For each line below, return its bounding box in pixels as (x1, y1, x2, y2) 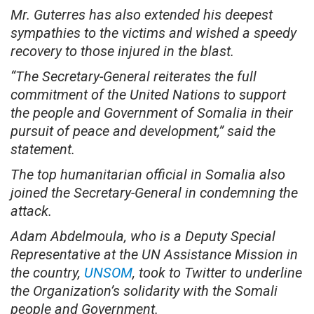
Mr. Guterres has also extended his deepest (11, 6, 273, 23)
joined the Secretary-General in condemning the (11, 184, 298, 201)
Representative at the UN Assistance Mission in (11, 245, 298, 263)
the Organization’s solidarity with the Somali (11, 282, 278, 299)
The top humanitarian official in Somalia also (11, 165, 285, 183)
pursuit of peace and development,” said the (11, 122, 275, 139)
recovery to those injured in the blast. (11, 42, 234, 60)
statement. (11, 140, 75, 158)
